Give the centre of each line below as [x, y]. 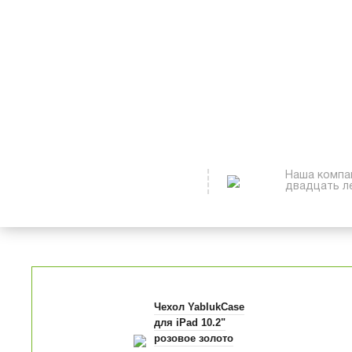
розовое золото [194, 338]
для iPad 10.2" [190, 322]
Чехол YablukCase [200, 306]
